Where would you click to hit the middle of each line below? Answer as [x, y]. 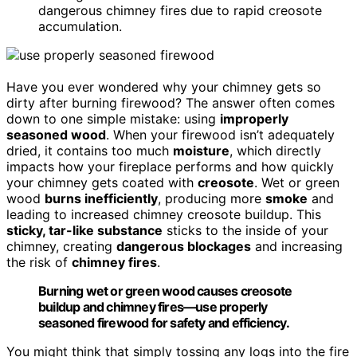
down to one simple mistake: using [113, 118]
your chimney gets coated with [102, 182]
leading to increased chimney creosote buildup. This [164, 214]
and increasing [297, 246]
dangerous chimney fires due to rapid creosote [180, 10]
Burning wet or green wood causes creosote [165, 290]
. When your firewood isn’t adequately [220, 134]
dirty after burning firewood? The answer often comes [171, 102]
